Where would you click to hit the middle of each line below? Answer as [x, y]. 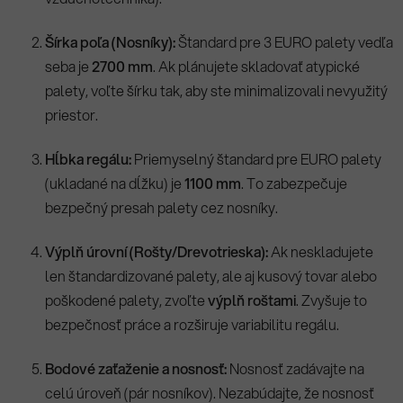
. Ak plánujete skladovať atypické [256, 67]
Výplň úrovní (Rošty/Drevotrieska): [157, 252]
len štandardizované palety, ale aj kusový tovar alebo [211, 276]
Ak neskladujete [321, 252]
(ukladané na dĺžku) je [115, 184]
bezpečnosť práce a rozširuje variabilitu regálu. [192, 325]
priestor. [72, 115]
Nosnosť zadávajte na [296, 369]
